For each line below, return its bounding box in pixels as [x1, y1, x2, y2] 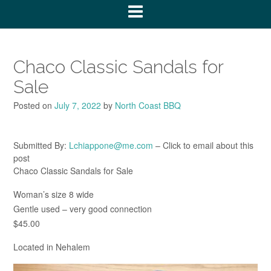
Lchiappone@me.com [69, 139, 153, 152]
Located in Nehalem [13, 241, 90, 253]
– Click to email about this [153, 139, 253, 152]
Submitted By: [13, 139, 69, 152]
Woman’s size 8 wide [13, 188, 94, 200]
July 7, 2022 [54, 99, 101, 111]
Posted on [13, 99, 54, 111]
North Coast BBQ [115, 99, 181, 111]
